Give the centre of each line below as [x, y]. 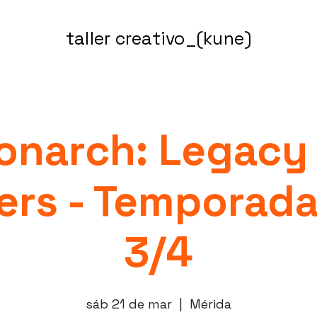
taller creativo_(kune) [158, 38]
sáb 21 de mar [129, 304]
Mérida [211, 304]
